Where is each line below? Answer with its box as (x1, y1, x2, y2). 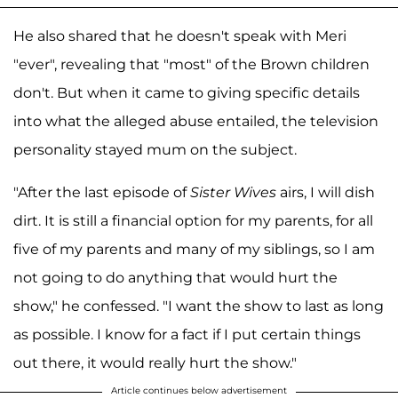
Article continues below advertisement (111, 384, 287, 396)
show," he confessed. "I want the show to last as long (13, 297, 384, 314)
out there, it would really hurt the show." (13, 354, 297, 371)
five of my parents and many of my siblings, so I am (13, 240, 375, 258)
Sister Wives (190, 183, 276, 201)
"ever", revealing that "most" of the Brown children (13, 55, 370, 73)
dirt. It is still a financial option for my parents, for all (13, 211, 373, 229)
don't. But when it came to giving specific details (13, 84, 360, 101)
